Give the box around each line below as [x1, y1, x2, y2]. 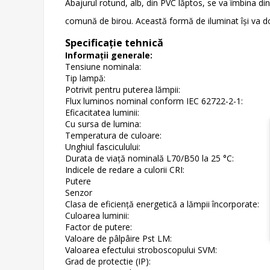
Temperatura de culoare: [65, 129, 162, 141]
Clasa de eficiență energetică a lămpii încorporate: [65, 198, 259, 210]
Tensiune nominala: [65, 60, 141, 72]
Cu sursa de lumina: [65, 118, 141, 130]
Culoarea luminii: [65, 209, 129, 221]
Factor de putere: [65, 221, 132, 233]
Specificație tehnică [65, 36, 163, 49]
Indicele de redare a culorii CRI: [65, 163, 184, 175]
